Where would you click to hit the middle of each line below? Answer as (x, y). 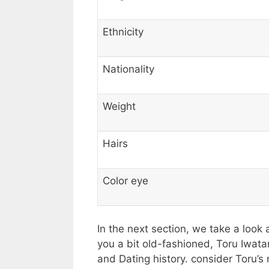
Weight (119, 107)
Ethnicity (123, 32)
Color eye (125, 181)
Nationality (128, 69)
